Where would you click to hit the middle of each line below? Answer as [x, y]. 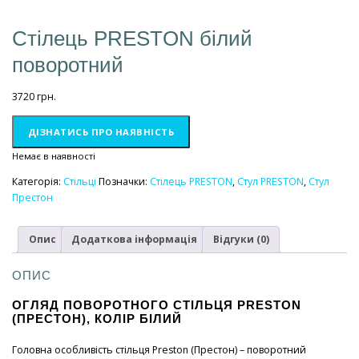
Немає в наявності [54, 155]
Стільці [80, 182]
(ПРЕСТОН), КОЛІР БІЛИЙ [97, 319]
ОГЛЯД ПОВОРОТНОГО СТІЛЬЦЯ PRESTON [157, 305]
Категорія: [38, 182]
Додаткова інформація [134, 239]
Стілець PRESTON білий [132, 39]
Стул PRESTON [270, 182]
